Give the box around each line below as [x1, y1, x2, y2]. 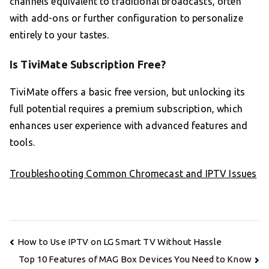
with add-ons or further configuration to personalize [10, 13, 243, 24]
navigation [9, 249, 69, 263]
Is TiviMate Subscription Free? [10, 58, 166, 71]
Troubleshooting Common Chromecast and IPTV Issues [10, 168, 257, 180]
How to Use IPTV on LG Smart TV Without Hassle [17, 236, 222, 247]
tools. [10, 137, 35, 148]
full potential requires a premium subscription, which [10, 103, 243, 115]
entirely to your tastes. [10, 29, 109, 41]
